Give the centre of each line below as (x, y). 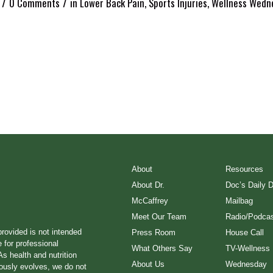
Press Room (153, 232)
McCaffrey (150, 200)
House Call (244, 232)
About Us (148, 264)
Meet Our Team (159, 216)
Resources (244, 169)
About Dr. (148, 185)
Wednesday (246, 264)
